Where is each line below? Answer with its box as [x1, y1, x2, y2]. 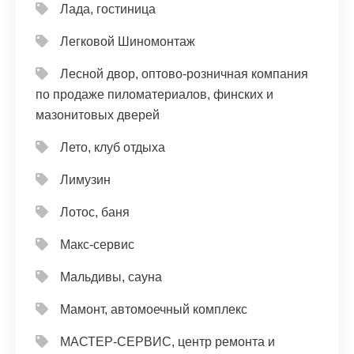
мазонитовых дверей [36, 107, 160, 122]
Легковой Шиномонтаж [60, 34, 195, 48]
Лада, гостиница [60, 2, 156, 16]
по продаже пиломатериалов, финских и [36, 87, 273, 101]
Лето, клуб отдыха [60, 140, 165, 154]
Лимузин [60, 172, 111, 186]
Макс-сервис [60, 237, 134, 251]
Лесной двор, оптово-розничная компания [60, 66, 308, 81]
